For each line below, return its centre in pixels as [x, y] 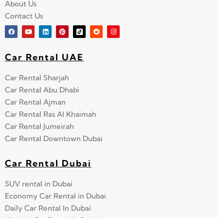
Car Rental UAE [44, 57]
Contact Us [24, 16]
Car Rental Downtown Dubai [54, 138]
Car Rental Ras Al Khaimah [51, 114]
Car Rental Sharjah [37, 77]
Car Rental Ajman [35, 102]
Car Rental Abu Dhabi [42, 90]
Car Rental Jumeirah [39, 126]
